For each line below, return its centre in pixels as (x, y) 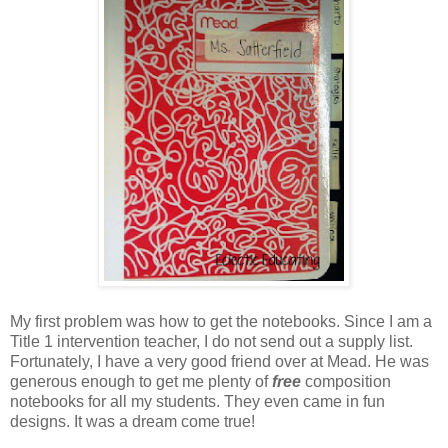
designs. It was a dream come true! (132, 422)
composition (348, 382)
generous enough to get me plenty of (139, 382)
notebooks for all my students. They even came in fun (197, 402)
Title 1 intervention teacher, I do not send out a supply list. (211, 342)
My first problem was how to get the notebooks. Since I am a (221, 322)
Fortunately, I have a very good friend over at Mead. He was (219, 362)
